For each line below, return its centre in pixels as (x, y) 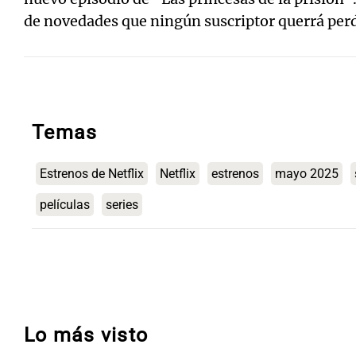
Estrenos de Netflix (92, 174)
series (122, 205)
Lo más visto (86, 335)
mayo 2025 (307, 174)
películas (65, 205)
